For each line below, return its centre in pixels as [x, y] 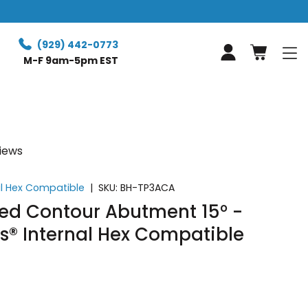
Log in [242, 59]
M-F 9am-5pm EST [71, 60]
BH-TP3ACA [148, 188]
